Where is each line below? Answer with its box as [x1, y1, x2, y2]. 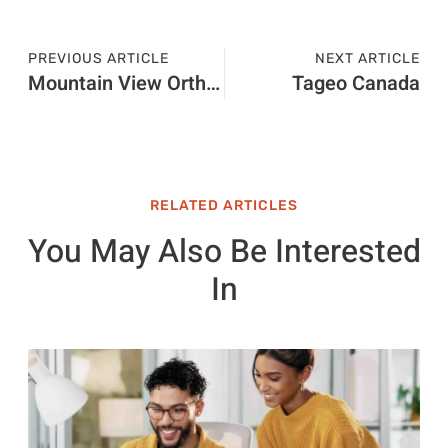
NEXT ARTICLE [315, 49, 421, 67]
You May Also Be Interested [27, 227, 421, 275]
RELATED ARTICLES [150, 196, 298, 214]
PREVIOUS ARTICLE [27, 49, 169, 67]
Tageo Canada [292, 68, 421, 98]
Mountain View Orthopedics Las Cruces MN [205, 68, 220, 98]
